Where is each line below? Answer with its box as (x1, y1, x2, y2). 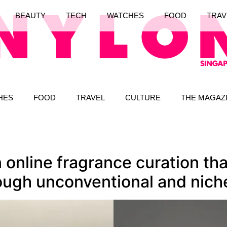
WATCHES (106, 11, 144, 20)
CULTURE (125, 93, 161, 102)
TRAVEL (76, 93, 105, 102)
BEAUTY (15, 11, 46, 20)
